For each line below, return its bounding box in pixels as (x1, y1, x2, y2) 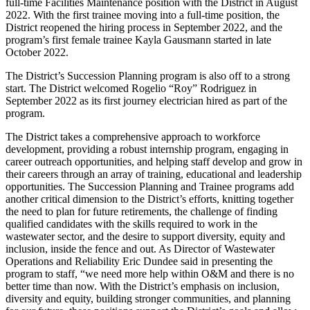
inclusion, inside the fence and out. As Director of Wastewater (6, 243, 275, 255)
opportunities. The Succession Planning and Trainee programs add (6, 181, 294, 193)
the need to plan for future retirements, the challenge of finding (6, 206, 277, 218)
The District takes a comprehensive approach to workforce (6, 131, 260, 143)
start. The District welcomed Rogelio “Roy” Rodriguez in (6, 82, 257, 95)
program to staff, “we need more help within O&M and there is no (6, 268, 294, 280)
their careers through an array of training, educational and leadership (6, 168, 302, 181)
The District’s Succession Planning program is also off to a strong (6, 70, 290, 82)
